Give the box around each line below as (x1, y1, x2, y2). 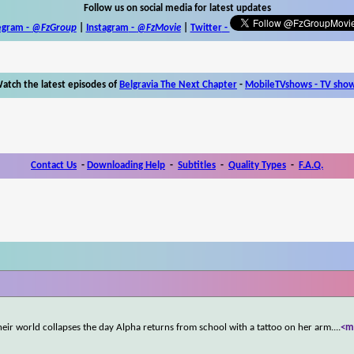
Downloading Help (87, 160, 165, 171)
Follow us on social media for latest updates (83, 2, 271, 13)
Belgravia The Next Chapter (119, 79, 237, 90)
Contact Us (31, 160, 77, 171)
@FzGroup (31, 22, 77, 33)
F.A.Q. (299, 160, 323, 171)
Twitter (190, 22, 222, 33)
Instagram (85, 22, 129, 33)
